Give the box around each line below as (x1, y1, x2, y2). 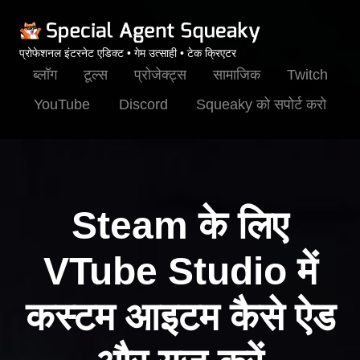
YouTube (33, 96, 90, 112)
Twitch (286, 66, 328, 83)
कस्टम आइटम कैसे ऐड (25, 295, 335, 338)
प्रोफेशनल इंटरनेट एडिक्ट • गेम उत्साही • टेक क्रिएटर (19, 46, 236, 59)
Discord (118, 96, 168, 112)
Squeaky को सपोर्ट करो (196, 96, 327, 112)
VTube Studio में (43, 249, 317, 292)
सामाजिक (212, 66, 260, 83)
